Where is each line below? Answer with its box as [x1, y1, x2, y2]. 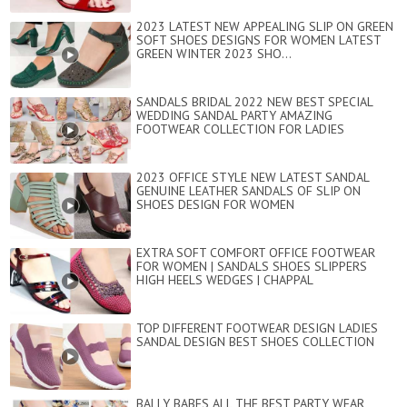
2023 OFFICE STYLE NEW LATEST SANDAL [136, 169, 369, 186]
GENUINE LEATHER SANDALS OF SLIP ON [136, 183, 361, 200]
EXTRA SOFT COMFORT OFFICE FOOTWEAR [136, 244, 375, 262]
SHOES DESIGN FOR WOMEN [136, 196, 294, 213]
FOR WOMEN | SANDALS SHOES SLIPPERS [136, 258, 367, 275]
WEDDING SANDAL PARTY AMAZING [136, 107, 333, 124]
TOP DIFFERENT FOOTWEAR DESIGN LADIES [136, 320, 378, 337]
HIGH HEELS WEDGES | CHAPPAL [136, 272, 313, 289]
